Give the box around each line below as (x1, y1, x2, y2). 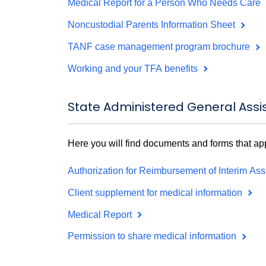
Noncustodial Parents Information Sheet (68, 20, 237, 30)
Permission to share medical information (68, 231, 239, 242)
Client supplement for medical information (68, 187, 245, 198)
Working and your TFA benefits (68, 63, 200, 74)
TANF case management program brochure (68, 42, 252, 52)
